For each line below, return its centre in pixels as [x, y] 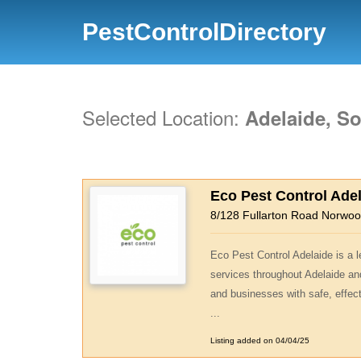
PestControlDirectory [204, 32]
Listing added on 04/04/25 [260, 340]
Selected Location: [164, 117]
